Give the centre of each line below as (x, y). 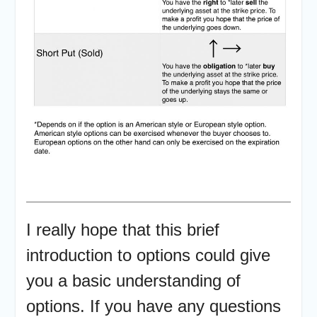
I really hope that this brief (122, 229)
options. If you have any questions (153, 306)
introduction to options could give (148, 255)
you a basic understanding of (133, 280)
